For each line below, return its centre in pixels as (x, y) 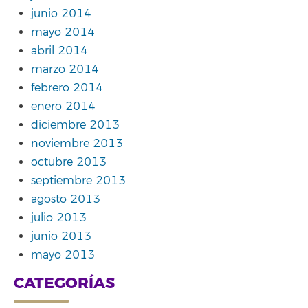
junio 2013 (61, 236)
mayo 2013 (63, 255)
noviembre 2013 (77, 143)
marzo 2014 (65, 69)
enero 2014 (63, 106)
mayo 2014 (63, 32)
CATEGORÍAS (64, 283)
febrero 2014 (67, 88)
